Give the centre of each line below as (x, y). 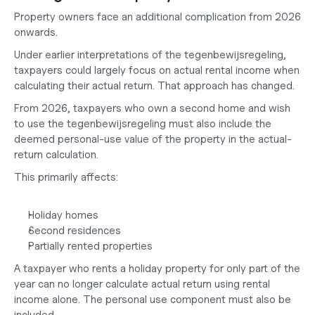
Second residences (75, 231)
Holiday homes (63, 215)
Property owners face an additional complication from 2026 (157, 17)
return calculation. (56, 155)
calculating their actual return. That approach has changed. (154, 86)
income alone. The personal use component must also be (153, 300)
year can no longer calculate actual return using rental (142, 284)
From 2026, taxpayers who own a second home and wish (152, 108)
